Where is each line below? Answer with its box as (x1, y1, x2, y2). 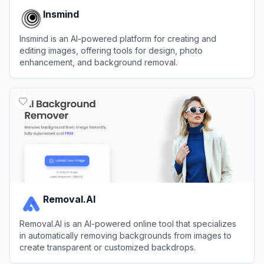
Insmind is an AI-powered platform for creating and (19, 33, 216, 44)
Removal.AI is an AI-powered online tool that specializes (19, 218, 236, 229)
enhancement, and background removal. (19, 57, 177, 67)
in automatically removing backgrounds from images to (19, 230, 232, 240)
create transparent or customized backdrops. (19, 242, 196, 252)
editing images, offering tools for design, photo (19, 45, 203, 55)
